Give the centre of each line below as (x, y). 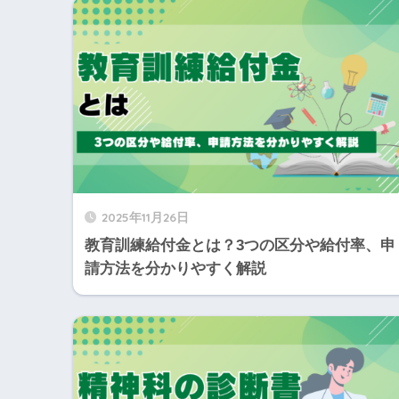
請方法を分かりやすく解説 (175, 269)
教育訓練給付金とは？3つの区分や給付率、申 (240, 246)
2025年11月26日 (145, 217)
